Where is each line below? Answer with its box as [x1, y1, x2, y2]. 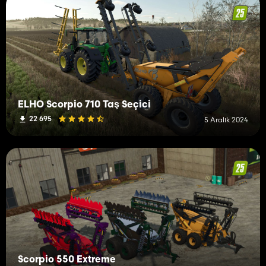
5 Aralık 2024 [204, 115, 248, 124]
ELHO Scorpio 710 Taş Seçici [18, 100, 151, 110]
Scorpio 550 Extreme [18, 255, 116, 265]
